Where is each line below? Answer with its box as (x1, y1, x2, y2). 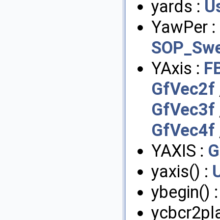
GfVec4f (151, 120, 215, 140)
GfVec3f (151, 99, 215, 119)
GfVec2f (151, 79, 215, 99)
